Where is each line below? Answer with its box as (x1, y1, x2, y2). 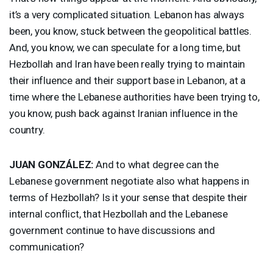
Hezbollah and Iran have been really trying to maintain (9, 57, 246, 70)
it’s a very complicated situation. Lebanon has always (9, 8, 244, 21)
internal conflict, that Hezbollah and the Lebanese (9, 207, 228, 220)
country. (9, 123, 45, 136)
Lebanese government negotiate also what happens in (9, 174, 249, 187)
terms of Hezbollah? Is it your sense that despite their (9, 191, 247, 204)
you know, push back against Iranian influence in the (9, 107, 238, 119)
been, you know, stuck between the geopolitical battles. (9, 24, 252, 37)
